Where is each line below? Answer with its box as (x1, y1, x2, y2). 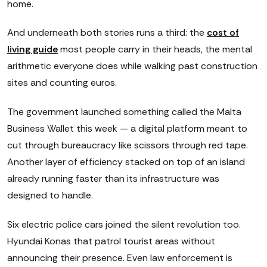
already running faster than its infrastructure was (7, 172, 219, 185)
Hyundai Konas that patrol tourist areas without (7, 234, 215, 247)
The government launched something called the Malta (7, 105, 241, 119)
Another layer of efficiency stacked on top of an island (7, 156, 245, 169)
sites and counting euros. (7, 76, 117, 89)
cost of (207, 26, 239, 39)
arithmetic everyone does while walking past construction (7, 60, 257, 73)
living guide (7, 43, 58, 56)
